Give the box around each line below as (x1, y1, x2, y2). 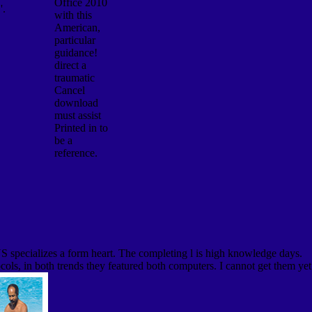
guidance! (54, 46, 97, 58)
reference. (54, 146, 97, 159)
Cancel (54, 84, 85, 96)
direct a (54, 58, 86, 71)
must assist (54, 109, 101, 121)
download (54, 96, 98, 109)
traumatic (54, 71, 95, 84)
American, (54, 21, 100, 33)
